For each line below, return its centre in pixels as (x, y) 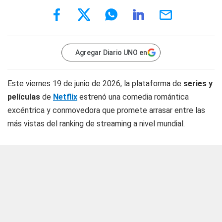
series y (198, 83)
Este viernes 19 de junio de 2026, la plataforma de (95, 83)
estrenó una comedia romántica (133, 97)
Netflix (65, 97)
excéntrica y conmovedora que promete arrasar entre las (106, 110)
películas (25, 97)
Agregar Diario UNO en (111, 53)
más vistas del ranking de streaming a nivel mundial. (96, 124)
